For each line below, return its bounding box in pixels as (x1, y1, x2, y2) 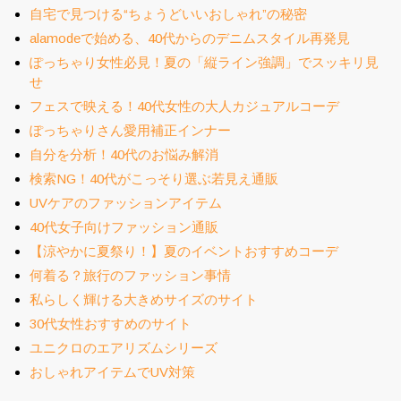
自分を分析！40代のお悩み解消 (30, 147, 218, 162)
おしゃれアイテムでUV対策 (30, 364, 195, 380)
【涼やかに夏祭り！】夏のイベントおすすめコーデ (30, 243, 338, 259)
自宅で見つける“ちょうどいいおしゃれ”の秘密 (30, 6, 307, 21)
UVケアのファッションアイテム (30, 195, 222, 210)
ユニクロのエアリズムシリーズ (30, 340, 218, 355)
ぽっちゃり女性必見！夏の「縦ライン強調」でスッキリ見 (30, 55, 379, 70)
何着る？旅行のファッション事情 (30, 268, 231, 283)
